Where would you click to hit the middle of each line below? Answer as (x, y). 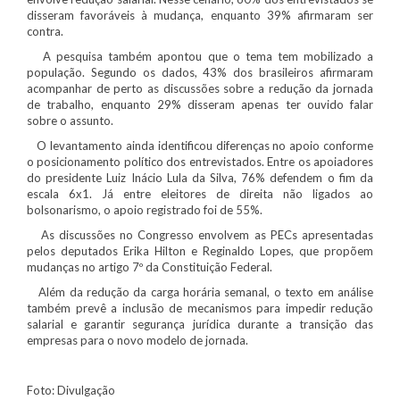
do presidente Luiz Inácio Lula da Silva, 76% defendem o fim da (200, 177)
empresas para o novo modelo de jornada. (137, 340)
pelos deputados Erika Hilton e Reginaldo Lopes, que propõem (200, 250)
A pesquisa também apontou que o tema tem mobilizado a (200, 56)
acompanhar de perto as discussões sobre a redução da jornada (200, 88)
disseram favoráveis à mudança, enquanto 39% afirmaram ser (200, 15)
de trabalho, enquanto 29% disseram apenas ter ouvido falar (200, 104)
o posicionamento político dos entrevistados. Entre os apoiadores (200, 161)
